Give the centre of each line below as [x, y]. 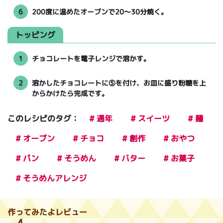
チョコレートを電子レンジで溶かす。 [91, 59]
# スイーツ [150, 119]
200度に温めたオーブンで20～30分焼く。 [100, 12]
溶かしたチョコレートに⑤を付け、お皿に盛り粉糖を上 [119, 83]
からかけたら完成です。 [70, 94]
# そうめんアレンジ [51, 178]
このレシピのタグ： [43, 119]
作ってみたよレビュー [47, 212]
